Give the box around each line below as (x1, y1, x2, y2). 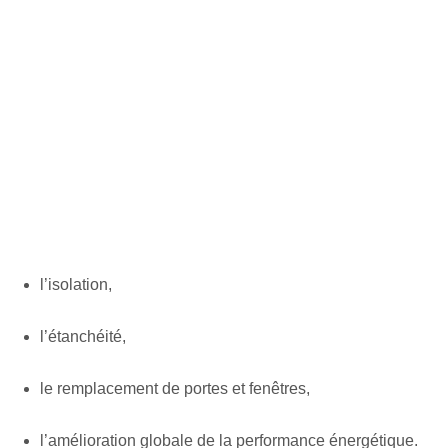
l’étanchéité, (40, 328, 126, 346)
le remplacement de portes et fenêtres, (40, 380, 310, 398)
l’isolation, (40, 276, 112, 294)
